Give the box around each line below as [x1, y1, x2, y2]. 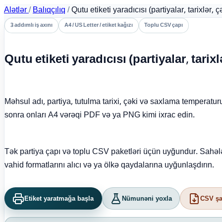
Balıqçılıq [33, 4, 65, 17]
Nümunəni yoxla [122, 195, 172, 203]
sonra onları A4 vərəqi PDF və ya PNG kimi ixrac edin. [4, 109, 195, 122]
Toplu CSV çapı [144, 20, 183, 30]
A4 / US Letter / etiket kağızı [64, 20, 133, 30]
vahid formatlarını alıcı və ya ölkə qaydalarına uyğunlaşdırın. [4, 159, 214, 172]
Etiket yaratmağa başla [24, 195, 94, 203]
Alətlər [4, 4, 29, 17]
